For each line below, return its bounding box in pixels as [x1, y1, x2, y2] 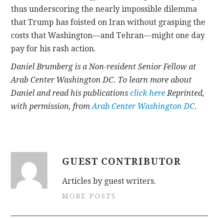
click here [130, 88, 168, 98]
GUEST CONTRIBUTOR [62, 156, 181, 168]
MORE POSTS [62, 192, 117, 200]
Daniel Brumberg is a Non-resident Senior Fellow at [11, 62, 197, 72]
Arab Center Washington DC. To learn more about [11, 75, 192, 85]
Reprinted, [167, 88, 205, 98]
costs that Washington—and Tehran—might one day [11, 31, 205, 41]
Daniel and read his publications [11, 88, 131, 98]
